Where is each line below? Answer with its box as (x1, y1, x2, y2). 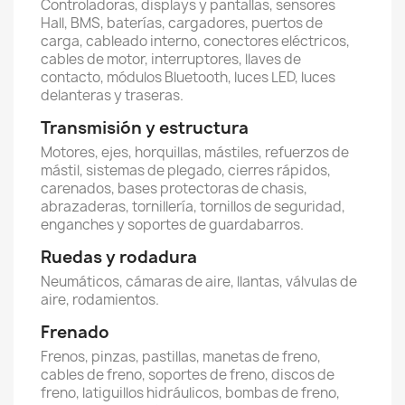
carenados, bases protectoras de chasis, (41, 179, 307, 198)
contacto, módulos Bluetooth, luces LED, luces (41, 68, 335, 87)
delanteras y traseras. (41, 86, 184, 105)
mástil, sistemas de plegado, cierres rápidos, (41, 161, 331, 180)
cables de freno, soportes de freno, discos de (41, 365, 334, 384)
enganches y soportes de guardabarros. (41, 215, 304, 234)
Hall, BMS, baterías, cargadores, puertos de (41, 14, 323, 33)
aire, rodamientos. (41, 290, 159, 309)
